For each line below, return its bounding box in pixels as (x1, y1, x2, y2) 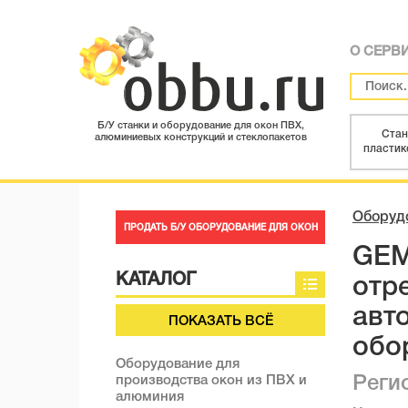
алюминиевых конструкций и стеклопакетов (95, 133, 308, 143)
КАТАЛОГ (116, 272, 196, 289)
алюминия (116, 391, 184, 403)
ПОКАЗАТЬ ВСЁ (168, 315, 273, 328)
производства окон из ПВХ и (116, 374, 307, 387)
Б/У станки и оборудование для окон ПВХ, (97, 121, 305, 131)
